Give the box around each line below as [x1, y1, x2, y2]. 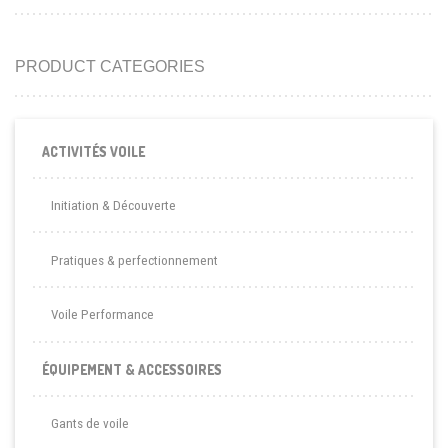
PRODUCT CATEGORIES [15, 58, 205, 76]
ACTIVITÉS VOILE [41, 142, 145, 160]
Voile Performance [50, 307, 154, 323]
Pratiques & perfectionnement [50, 252, 218, 268]
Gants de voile [50, 416, 129, 432]
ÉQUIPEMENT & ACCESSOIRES [41, 360, 222, 378]
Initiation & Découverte [50, 198, 176, 214]
